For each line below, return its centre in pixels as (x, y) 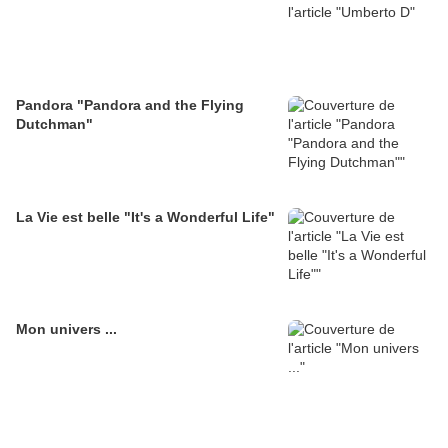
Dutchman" (54, 124)
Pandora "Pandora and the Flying (130, 105)
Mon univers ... (66, 329)
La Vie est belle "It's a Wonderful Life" (145, 217)
